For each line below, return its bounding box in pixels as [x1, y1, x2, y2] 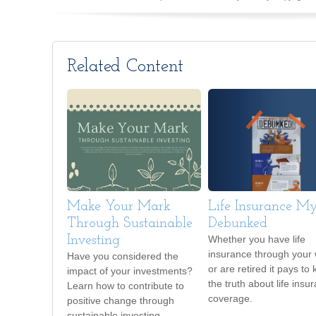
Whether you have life [208, 233, 305, 245]
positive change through [67, 295, 174, 307]
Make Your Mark [67, 200, 171, 214]
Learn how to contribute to [67, 280, 184, 292]
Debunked [208, 217, 267, 231]
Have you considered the [67, 250, 178, 262]
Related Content [67, 57, 183, 77]
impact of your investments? [67, 265, 193, 277]
